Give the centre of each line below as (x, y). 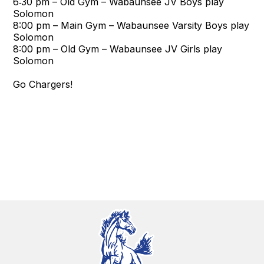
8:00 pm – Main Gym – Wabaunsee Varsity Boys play (131, 25)
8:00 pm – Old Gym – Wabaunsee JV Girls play (118, 49)
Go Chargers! (43, 84)
